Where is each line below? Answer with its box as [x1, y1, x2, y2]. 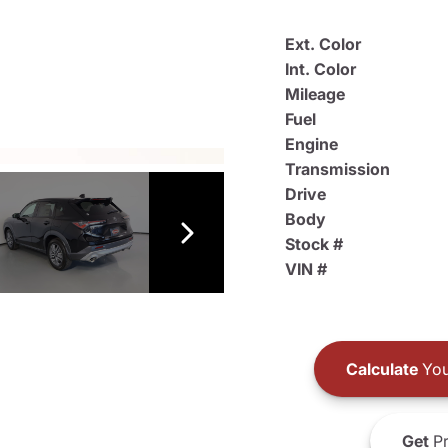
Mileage [285, 84, 345, 104]
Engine [285, 134, 338, 154]
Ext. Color [285, 34, 361, 54]
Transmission [285, 159, 390, 179]
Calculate [345, 358, 418, 379]
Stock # [285, 234, 343, 254]
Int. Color [285, 59, 356, 79]
